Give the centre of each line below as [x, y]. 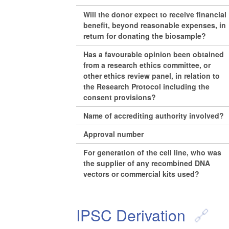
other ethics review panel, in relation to [152, 75]
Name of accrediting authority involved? [154, 115]
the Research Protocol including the [147, 86]
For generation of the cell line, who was [153, 152]
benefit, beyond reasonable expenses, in [155, 25]
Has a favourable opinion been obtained [154, 54]
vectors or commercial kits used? [142, 174]
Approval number [114, 134]
